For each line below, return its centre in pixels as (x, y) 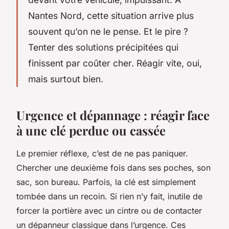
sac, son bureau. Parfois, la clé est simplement (106, 182)
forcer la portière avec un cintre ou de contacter (109, 210)
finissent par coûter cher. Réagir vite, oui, (115, 63)
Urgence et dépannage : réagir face (113, 115)
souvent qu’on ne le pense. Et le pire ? (108, 31)
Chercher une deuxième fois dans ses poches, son (113, 167)
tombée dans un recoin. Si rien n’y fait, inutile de (109, 196)
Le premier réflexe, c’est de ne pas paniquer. (102, 153)
